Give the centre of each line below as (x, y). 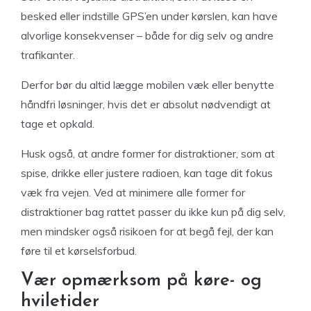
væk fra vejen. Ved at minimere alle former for (133, 192)
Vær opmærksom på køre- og (141, 281)
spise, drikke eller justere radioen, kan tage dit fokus (147, 173)
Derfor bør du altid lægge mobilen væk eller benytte (148, 85)
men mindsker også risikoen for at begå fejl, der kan (147, 231)
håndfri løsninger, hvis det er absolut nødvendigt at (146, 104)
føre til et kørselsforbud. (79, 251)
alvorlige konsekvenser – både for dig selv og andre (147, 35)
